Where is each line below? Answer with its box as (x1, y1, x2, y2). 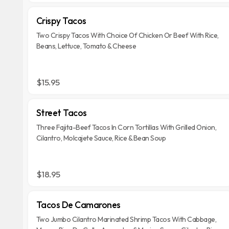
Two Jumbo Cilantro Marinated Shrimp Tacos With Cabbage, (36, 215, 217, 224)
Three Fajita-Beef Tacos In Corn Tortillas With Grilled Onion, (36, 123, 217, 132)
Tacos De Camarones (36, 199, 121, 211)
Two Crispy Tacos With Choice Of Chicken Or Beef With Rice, (36, 31, 219, 40)
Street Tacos (36, 107, 87, 119)
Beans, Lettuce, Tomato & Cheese (36, 41, 136, 51)
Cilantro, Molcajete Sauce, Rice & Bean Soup (36, 133, 166, 143)
